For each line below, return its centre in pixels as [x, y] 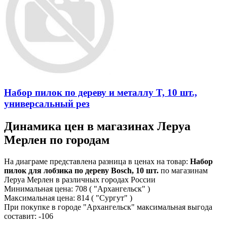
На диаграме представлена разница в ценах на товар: [97, 161]
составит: [21, 216]
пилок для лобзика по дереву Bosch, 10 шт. [81, 170]
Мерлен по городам [57, 140]
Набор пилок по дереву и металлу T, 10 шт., [101, 92]
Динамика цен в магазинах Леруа [97, 126]
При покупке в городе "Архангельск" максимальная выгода [108, 207]
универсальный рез [47, 103]
